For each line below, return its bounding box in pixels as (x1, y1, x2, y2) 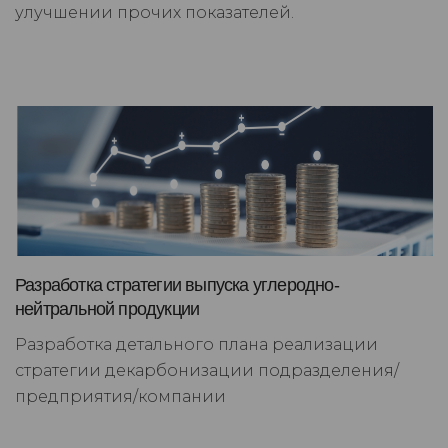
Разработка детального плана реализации (15, 335, 378, 355)
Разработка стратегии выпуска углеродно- (15, 275, 339, 296)
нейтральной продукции (15, 299, 200, 320)
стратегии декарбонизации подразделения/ (15, 361, 399, 381)
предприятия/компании (15, 387, 226, 407)
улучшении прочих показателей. (15, 3, 294, 23)
